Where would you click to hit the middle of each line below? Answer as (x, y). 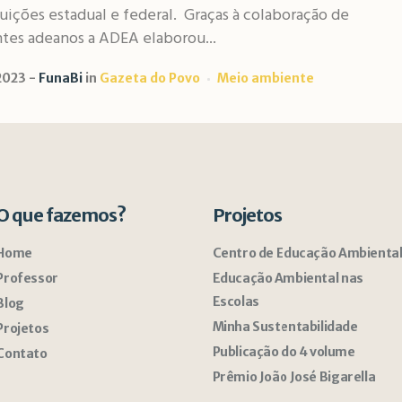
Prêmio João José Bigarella (294, 377)
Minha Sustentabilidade (285, 327)
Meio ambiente (265, 78)
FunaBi (60, 78)
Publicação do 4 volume (284, 352)
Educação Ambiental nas (288, 278)
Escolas (236, 301)
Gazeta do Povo (149, 78)
